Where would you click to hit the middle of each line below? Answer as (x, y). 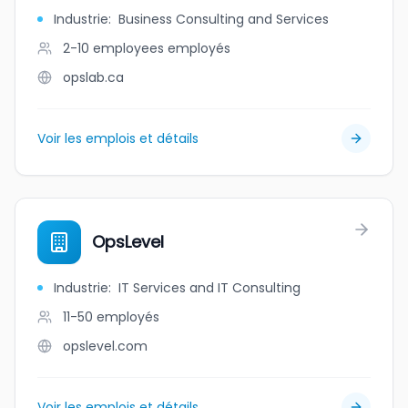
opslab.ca (93, 77)
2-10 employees (113, 48)
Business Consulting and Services (224, 19)
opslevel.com (105, 346)
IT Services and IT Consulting (209, 288)
